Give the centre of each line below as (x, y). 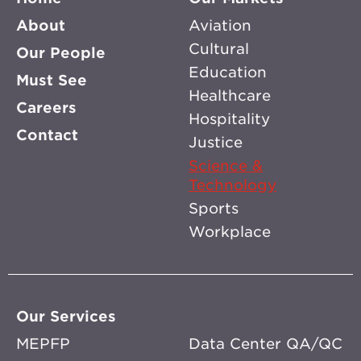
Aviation (220, 25)
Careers (46, 108)
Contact (47, 135)
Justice (216, 142)
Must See (52, 80)
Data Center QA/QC (266, 344)
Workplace (230, 232)
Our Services (66, 316)
